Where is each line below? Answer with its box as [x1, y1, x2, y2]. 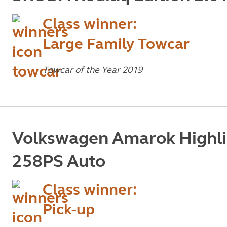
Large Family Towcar [42, 34, 190, 53]
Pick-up [42, 200, 95, 218]
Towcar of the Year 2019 [42, 64, 142, 75]
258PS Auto [12, 150, 105, 172]
